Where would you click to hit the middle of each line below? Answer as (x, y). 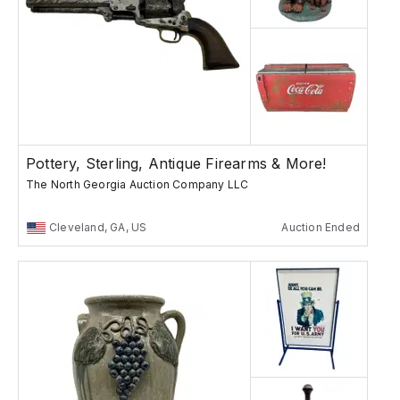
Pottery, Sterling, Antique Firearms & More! (176, 164)
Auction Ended (321, 228)
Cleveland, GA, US (98, 228)
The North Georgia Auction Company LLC (137, 185)
